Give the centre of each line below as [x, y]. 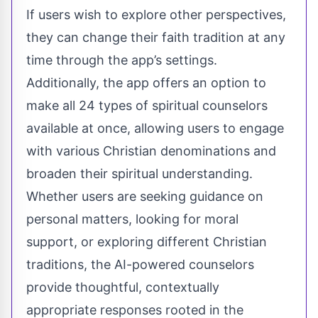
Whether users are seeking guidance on [145, 196]
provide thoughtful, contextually [123, 287]
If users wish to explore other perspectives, [156, 14]
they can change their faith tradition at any [156, 37]
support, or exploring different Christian [147, 241]
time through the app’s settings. [122, 60]
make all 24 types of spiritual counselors [147, 105]
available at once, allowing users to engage [155, 128]
